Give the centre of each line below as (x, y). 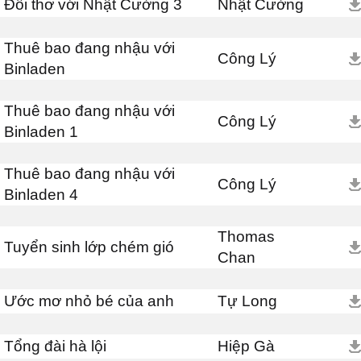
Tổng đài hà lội (55, 346)
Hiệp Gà (246, 346)
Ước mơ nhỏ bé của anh (89, 301)
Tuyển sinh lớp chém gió (89, 247)
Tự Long (247, 301)
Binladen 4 (41, 195)
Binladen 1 (41, 132)
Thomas (246, 237)
